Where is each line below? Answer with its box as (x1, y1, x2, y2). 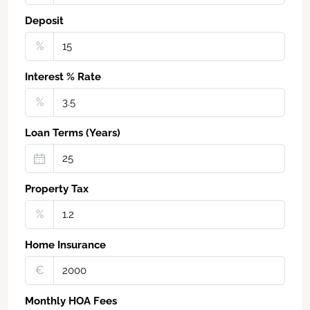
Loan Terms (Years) (25, 127, 120, 140)
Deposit (25, 15, 64, 28)
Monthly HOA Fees (25, 295, 117, 308)
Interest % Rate (25, 71, 101, 84)
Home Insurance (25, 239, 106, 252)
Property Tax (25, 183, 89, 196)
